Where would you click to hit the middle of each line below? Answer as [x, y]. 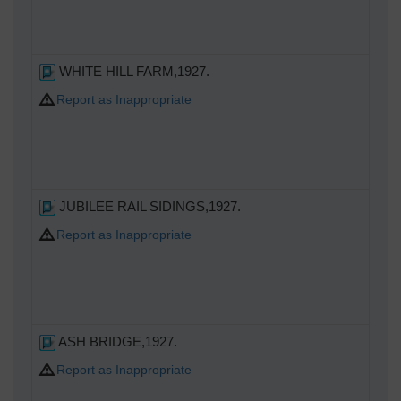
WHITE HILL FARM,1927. [132, 71]
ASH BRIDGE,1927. [116, 341]
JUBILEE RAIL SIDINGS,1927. [148, 206]
